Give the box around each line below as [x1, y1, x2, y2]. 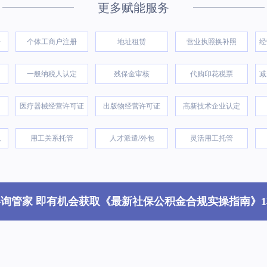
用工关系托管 [30, 134, 73, 143]
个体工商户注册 [27, 38, 77, 46]
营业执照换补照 [187, 38, 237, 46]
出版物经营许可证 [103, 102, 160, 111]
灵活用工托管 [190, 134, 233, 143]
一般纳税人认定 [27, 70, 77, 79]
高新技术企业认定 [183, 102, 240, 111]
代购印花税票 [190, 70, 233, 79]
